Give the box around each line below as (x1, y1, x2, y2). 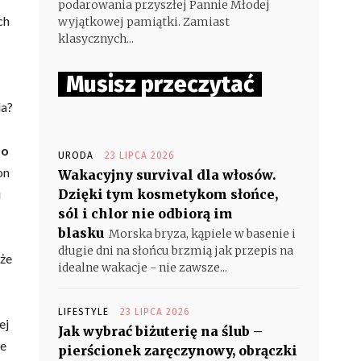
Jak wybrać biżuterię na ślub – (58, 323, 263, 339)
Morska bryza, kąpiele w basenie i (109, 226, 296, 241)
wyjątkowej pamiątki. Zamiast (58, 15, 230, 29)
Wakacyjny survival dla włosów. (58, 167, 276, 183)
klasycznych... (58, 31, 134, 46)
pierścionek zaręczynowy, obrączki (58, 342, 297, 359)
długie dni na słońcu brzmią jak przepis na (58, 243, 293, 258)
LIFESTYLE (58, 306, 109, 317)
